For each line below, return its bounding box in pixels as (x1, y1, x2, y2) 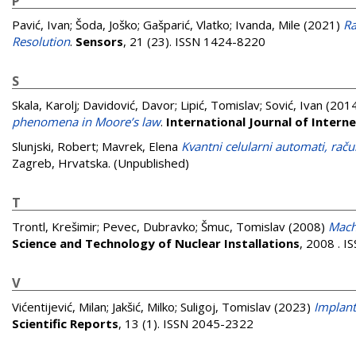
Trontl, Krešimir (12, 219, 97, 234)
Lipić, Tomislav (180, 97, 260, 113)
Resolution (12, 33, 70, 49)
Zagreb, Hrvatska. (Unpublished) (12, 155, 189, 171)
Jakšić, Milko (112, 299, 175, 315)
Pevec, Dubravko (103, 219, 195, 234)
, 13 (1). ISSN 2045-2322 (118, 315, 253, 331)
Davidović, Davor (83, 97, 175, 113)
